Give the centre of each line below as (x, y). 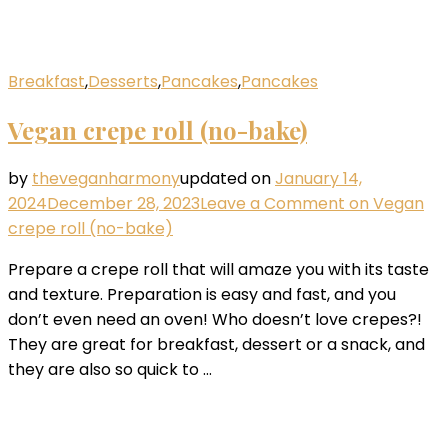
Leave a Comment (272, 203)
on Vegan (384, 203)
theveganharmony (106, 178)
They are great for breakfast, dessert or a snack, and (216, 344)
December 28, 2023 (123, 203)
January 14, (318, 178)
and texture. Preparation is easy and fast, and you (202, 294)
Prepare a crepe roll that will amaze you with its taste (218, 269)
